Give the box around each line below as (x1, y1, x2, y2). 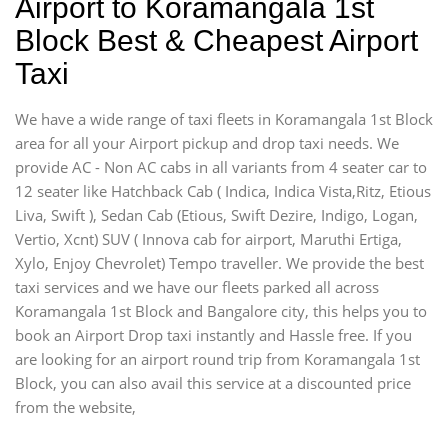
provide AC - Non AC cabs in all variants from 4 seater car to (15, 156, 427, 177)
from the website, (15, 396, 136, 417)
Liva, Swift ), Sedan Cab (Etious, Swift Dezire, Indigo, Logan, (15, 204, 418, 225)
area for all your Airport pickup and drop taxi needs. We (15, 132, 399, 153)
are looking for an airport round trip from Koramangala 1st (15, 348, 420, 369)
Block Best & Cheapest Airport (15, 23, 418, 57)
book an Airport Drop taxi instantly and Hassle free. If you (15, 324, 412, 345)
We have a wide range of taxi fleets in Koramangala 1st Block (15, 108, 433, 129)
